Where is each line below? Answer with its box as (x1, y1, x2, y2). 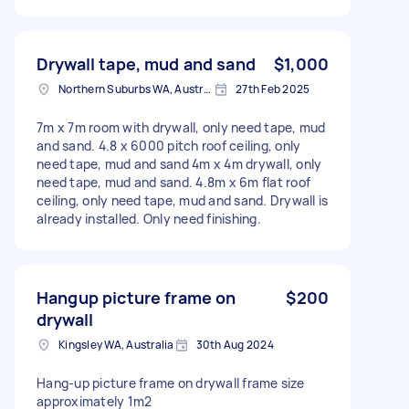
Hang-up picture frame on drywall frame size (37, 373, 304, 392)
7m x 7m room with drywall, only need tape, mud (37, 118, 326, 136)
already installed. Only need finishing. (37, 209, 261, 227)
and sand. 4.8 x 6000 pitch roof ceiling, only (37, 136, 301, 154)
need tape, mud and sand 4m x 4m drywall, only (37, 154, 322, 173)
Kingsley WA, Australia (58, 336, 174, 352)
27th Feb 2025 (236, 80, 310, 97)
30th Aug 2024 (195, 336, 274, 352)
